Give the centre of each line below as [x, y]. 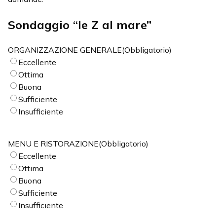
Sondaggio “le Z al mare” [80, 24]
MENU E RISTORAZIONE [53, 143]
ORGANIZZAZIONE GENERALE [65, 50]
